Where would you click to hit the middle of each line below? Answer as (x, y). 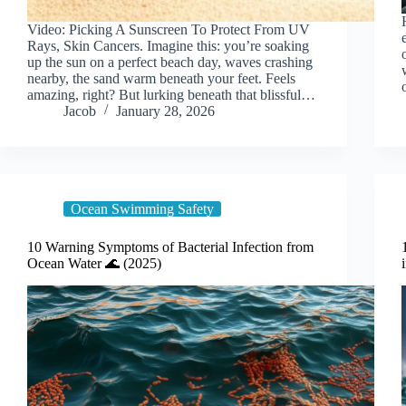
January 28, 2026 (165, 111)
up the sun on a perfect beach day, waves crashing (170, 62)
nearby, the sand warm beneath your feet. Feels (161, 78)
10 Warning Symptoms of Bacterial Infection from (170, 246)
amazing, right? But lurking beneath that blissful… (171, 94)
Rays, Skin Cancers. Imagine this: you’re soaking (168, 45)
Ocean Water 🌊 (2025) (94, 263)
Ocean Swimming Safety (142, 208)
